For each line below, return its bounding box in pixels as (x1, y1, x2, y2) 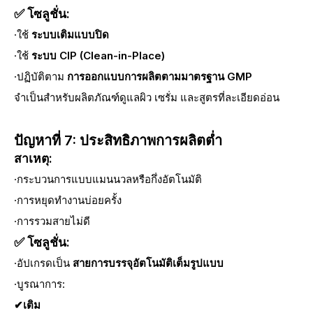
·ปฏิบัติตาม (14, 70, 67, 83)
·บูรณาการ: (14, 277, 65, 291)
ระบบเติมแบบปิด (31, 28, 109, 41)
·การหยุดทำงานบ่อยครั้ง (14, 194, 122, 207)
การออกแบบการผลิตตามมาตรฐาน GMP (67, 70, 252, 83)
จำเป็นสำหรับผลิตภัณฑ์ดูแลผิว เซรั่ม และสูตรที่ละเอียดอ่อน (14, 91, 279, 104)
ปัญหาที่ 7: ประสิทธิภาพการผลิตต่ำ (14, 132, 222, 149)
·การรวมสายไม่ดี (14, 214, 90, 228)
